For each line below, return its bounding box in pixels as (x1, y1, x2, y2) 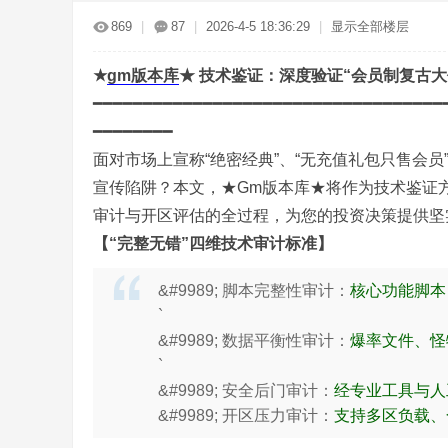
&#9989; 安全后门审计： (158, 382, 334, 399)
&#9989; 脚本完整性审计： (158, 282, 350, 299)
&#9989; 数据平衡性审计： (158, 332, 350, 349)
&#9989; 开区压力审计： (158, 407, 334, 424)
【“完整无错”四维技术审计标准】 (93, 235, 333, 252)
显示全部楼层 (331, 19, 409, 34)
